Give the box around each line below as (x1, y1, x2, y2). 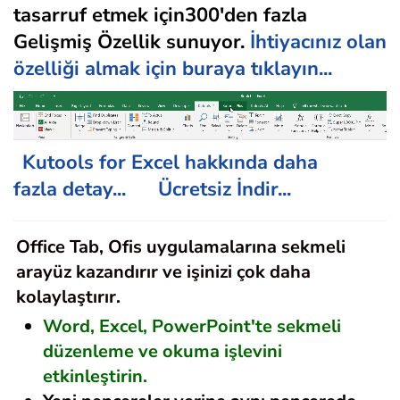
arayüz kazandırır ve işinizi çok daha (16, 259, 311, 284)
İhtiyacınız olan (250, 29, 387, 56)
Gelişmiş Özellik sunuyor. (13, 29, 250, 56)
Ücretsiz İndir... (158, 175, 291, 203)
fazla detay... (13, 175, 126, 203)
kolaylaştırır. (16, 284, 121, 309)
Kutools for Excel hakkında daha (22, 148, 318, 176)
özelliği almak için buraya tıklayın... (13, 55, 332, 83)
